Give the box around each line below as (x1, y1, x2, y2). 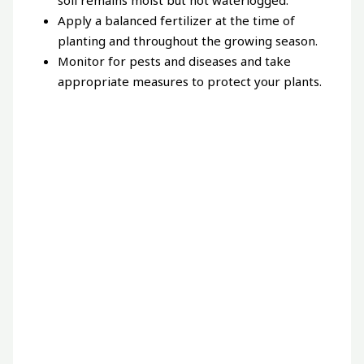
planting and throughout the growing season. (58, 32, 318, 49)
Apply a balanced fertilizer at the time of (58, 11, 296, 28)
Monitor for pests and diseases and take (58, 52, 292, 69)
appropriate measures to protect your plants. (58, 72, 323, 89)
